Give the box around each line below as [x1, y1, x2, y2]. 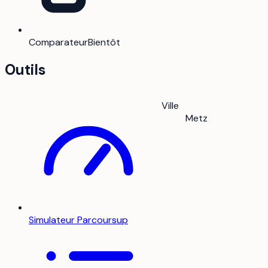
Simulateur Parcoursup [29, 213, 128, 226]
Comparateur [29, 35, 88, 48]
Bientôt [88, 35, 120, 48]
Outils [5, 60, 45, 79]
